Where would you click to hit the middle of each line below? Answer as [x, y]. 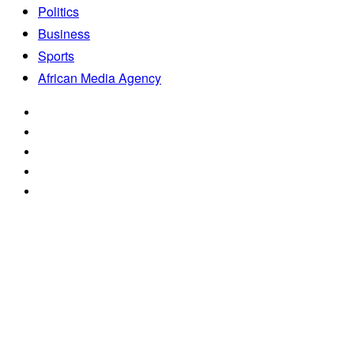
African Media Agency [100, 78]
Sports [56, 56]
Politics [58, 12]
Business [64, 34]
